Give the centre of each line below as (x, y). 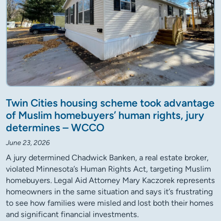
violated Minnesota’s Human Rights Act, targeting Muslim (109, 169)
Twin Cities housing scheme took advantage (110, 103)
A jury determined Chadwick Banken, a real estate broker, (107, 158)
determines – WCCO (55, 128)
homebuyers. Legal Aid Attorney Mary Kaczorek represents (110, 181)
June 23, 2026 (28, 143)
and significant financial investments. (72, 215)
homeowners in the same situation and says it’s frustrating (110, 192)
